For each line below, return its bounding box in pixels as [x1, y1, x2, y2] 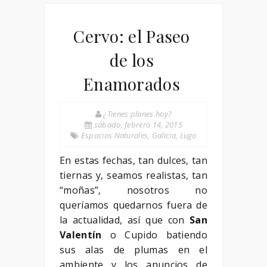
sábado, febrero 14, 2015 [92, 119, 182, 130]
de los [110, 49, 154, 71]
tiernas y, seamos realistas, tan [60, 169, 207, 182]
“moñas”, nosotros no [60, 184, 207, 197]
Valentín [60, 228, 102, 241]
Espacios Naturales [80, 130, 148, 141]
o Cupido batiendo [101, 228, 207, 241]
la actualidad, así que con [60, 213, 185, 226]
